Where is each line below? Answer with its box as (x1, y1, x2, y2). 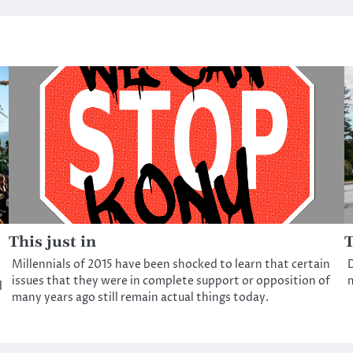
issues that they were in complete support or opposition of (12, 273, 331, 289)
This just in (9, 232, 97, 252)
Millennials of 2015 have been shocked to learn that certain (12, 256, 331, 273)
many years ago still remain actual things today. (12, 289, 269, 306)
